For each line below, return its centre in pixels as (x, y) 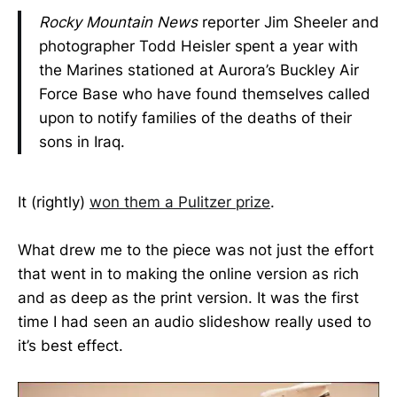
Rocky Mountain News (118, 23)
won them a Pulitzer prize (180, 202)
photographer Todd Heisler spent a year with (198, 47)
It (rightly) (54, 202)
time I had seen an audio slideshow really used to (195, 322)
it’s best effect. (70, 346)
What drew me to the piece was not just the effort (196, 250)
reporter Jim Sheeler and (288, 23)
